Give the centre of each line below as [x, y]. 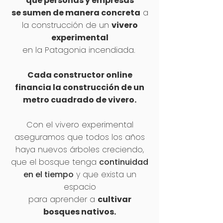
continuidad [124, 162]
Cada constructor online [80, 75]
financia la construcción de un [80, 87]
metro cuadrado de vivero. [80, 100]
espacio [80, 187]
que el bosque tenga [55, 162]
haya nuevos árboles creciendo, [80, 150]
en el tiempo [48, 174]
